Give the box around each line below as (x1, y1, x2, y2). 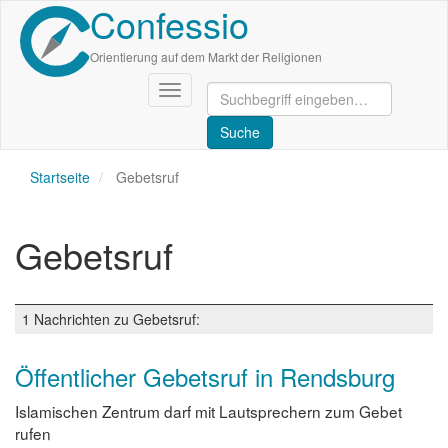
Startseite (30, 167, 90, 187)
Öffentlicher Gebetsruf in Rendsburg (15, 359, 395, 394)
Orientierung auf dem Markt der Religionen (90, 48, 322, 65)
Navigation (169, 81, 237, 101)
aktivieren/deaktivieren (169, 100, 312, 120)
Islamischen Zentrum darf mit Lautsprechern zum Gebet (15, 400, 402, 422)
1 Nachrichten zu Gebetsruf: (22, 309, 200, 329)
